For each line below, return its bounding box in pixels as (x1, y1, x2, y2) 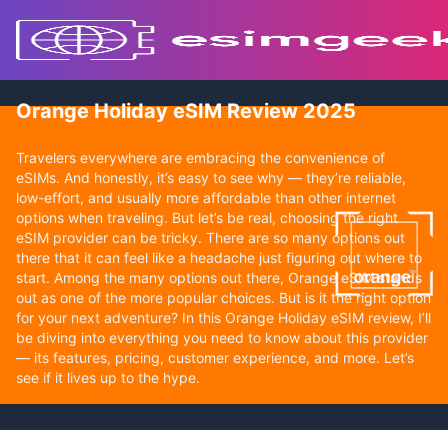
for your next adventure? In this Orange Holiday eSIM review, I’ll (16, 308, 431, 326)
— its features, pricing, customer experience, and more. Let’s (16, 348, 414, 366)
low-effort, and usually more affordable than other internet (16, 188, 396, 206)
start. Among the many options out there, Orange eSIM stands (16, 268, 422, 286)
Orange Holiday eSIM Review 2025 (16, 98, 356, 123)
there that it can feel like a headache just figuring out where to (16, 248, 422, 266)
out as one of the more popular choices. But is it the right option (16, 288, 431, 306)
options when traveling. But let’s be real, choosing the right (16, 208, 398, 226)
